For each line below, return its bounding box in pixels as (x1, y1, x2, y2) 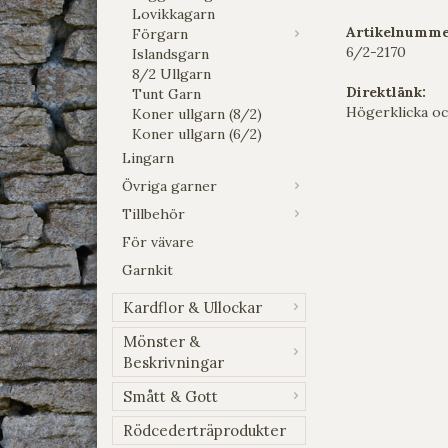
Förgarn (132, 24, 188, 43)
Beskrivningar (123, 352, 224, 372)
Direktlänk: (346, 83, 426, 102)
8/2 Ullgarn (132, 64, 211, 83)
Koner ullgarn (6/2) (132, 124, 262, 143)
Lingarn (122, 148, 174, 167)
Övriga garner (122, 176, 217, 195)
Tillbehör (122, 204, 185, 223)
